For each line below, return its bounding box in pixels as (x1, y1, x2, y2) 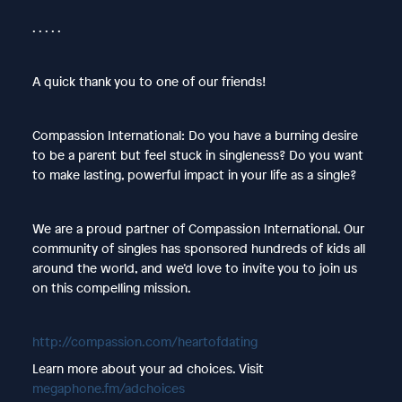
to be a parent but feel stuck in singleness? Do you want (31, 145, 363, 163)
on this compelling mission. (31, 278, 191, 296)
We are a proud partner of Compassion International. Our (31, 219, 364, 237)
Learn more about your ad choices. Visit (31, 359, 264, 377)
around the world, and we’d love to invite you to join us (31, 258, 357, 276)
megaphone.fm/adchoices (31, 379, 185, 397)
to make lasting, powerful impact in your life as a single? (31, 165, 356, 183)
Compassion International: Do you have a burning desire (31, 126, 358, 144)
